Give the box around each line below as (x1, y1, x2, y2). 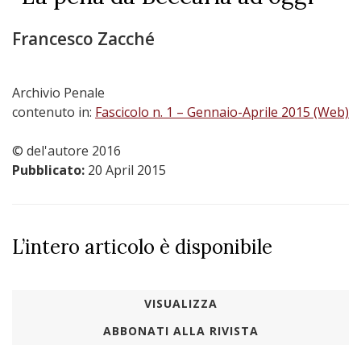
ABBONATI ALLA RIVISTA (102, 323, 259, 338)
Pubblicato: (12, 161, 88, 179)
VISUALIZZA (143, 296, 218, 311)
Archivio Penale (12, 84, 105, 102)
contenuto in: (12, 103, 95, 121)
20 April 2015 (88, 161, 166, 179)
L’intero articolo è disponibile (12, 234, 272, 259)
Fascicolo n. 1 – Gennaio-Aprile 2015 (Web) (95, 103, 349, 121)
